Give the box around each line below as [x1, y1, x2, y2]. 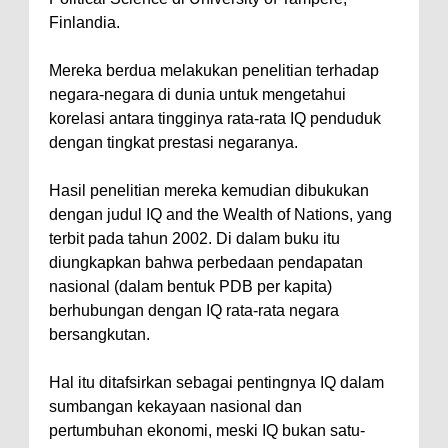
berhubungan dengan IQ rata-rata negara [49, 302, 339, 319]
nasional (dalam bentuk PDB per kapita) [49, 278, 332, 295]
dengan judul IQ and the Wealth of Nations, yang [49, 206, 392, 223]
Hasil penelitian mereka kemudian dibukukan [49, 182, 369, 199]
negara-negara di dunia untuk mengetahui [49, 86, 346, 103]
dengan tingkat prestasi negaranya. [49, 134, 298, 151]
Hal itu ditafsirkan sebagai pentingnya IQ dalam [49, 374, 384, 391]
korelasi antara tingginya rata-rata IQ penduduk [49, 110, 381, 127]
